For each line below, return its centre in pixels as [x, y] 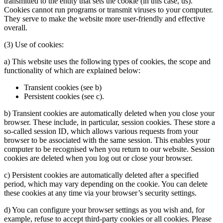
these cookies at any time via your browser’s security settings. [100, 193]
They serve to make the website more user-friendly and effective [105, 19]
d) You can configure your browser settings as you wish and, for [104, 210]
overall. [16, 28]
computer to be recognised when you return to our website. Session [109, 149]
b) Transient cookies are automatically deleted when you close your [109, 113]
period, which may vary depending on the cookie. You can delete [106, 184]
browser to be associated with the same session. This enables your [107, 140]
